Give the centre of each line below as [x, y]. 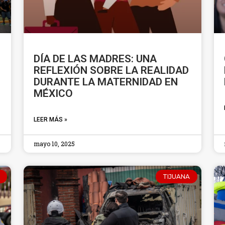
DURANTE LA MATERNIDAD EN [106, 82]
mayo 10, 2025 [54, 144]
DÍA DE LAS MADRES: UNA [95, 59]
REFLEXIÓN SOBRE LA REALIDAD [111, 71]
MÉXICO [53, 94]
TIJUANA [177, 176]
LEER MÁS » [51, 120]
